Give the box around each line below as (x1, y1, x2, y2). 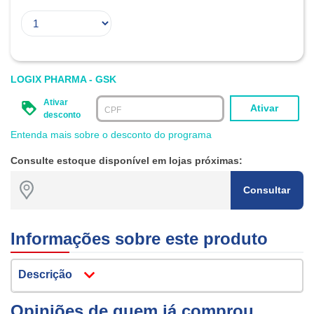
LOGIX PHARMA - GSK (11, 73, 116, 85)
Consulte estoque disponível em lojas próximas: (11, 154, 243, 166)
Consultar (243, 184, 291, 196)
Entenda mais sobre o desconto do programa (11, 128, 212, 140)
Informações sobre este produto (11, 228, 268, 248)
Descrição (18, 268, 72, 281)
